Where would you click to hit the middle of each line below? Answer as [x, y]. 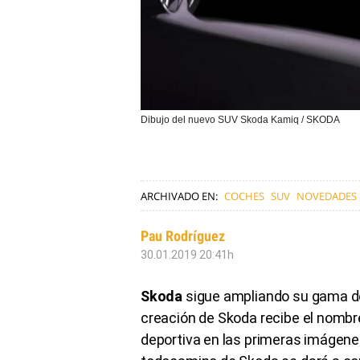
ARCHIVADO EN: [179, 196]
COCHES [244, 196]
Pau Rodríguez [183, 235]
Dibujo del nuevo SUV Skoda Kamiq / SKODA [240, 119]
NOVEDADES [327, 196]
